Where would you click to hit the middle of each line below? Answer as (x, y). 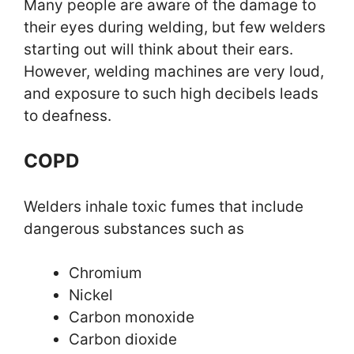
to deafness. (68, 116)
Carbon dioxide (123, 340)
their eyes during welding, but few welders (175, 28)
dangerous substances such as (136, 228)
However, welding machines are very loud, (174, 72)
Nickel (93, 296)
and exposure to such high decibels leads (171, 94)
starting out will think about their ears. (158, 50)
